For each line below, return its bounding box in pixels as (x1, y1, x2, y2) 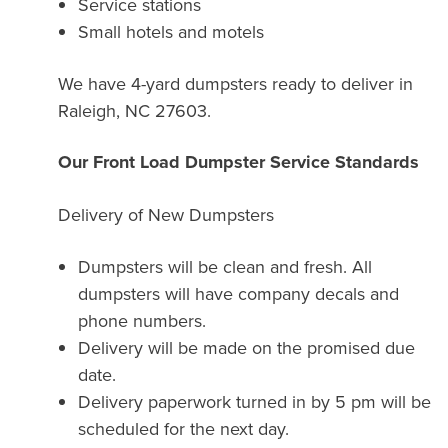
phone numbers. (78, 307, 207, 333)
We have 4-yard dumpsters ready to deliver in (58, 70, 414, 96)
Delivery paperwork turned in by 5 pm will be (78, 388, 432, 414)
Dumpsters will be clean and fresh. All (78, 253, 373, 279)
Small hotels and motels (78, 18, 265, 44)
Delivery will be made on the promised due (78, 334, 416, 360)
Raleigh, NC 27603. (58, 97, 212, 123)
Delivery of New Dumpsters (58, 201, 275, 227)
